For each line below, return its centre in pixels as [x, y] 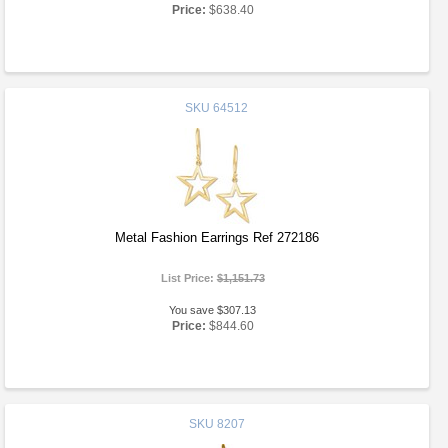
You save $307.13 [213, 310]
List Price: [188, 278]
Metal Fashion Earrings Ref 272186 [216, 237]
